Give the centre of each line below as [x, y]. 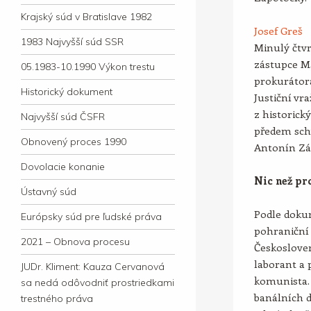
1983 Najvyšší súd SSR [72, 42]
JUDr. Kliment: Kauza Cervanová [93, 267]
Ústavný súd [49, 192]
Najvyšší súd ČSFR [63, 117]
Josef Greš [278, 31]
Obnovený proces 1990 [74, 142]
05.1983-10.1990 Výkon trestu [88, 67]
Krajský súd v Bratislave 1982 [86, 17]
